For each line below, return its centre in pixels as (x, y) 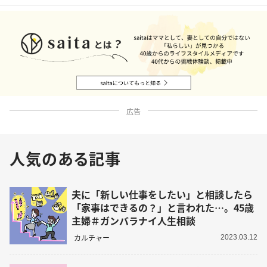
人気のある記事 (66, 159)
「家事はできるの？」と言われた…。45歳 (163, 207)
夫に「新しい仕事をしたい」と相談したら (162, 194)
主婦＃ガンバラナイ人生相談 (133, 220)
